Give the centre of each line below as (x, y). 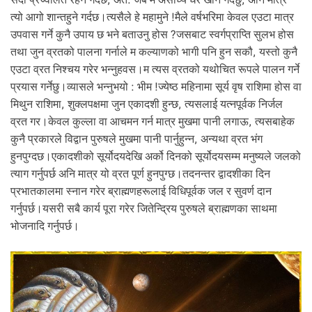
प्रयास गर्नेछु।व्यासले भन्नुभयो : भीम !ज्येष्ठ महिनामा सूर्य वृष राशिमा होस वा (156, 87)
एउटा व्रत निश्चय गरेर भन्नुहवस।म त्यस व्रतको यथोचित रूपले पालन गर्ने (155, 70)
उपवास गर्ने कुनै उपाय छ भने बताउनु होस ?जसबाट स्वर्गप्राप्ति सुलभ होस (152, 35)
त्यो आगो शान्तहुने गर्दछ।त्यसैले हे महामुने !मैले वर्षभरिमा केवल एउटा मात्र (152, 17)
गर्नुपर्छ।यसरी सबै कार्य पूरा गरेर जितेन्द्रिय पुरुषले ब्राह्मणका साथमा (144, 209)
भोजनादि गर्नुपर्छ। (45, 226)
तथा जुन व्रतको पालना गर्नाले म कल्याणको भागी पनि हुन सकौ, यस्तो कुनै (154, 52)
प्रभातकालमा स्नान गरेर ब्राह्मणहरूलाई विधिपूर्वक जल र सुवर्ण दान (141, 192)
